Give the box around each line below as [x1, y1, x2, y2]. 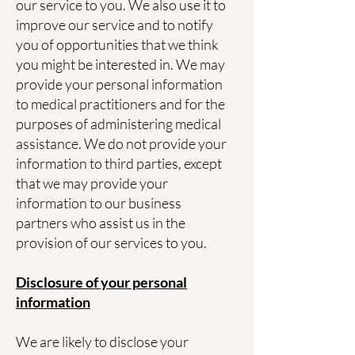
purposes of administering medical [16, 115, 221, 132]
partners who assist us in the [16, 214, 185, 231]
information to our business [16, 194, 181, 212]
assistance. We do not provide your [16, 135, 227, 152]
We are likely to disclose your [16, 333, 189, 350]
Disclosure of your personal [16, 273, 187, 291]
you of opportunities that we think [16, 36, 219, 53]
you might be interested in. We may [16, 55, 225, 73]
